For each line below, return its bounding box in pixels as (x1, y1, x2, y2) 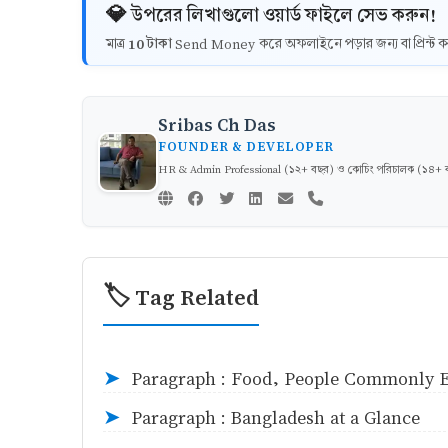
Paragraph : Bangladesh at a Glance (131, 405, 420, 431)
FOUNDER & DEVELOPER (158, 136, 334, 156)
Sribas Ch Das (158, 112, 276, 137)
